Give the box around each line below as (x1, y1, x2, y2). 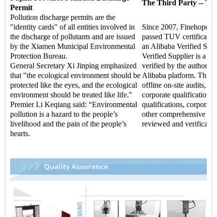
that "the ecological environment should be (10, 71, 140, 80)
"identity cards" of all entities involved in (10, 23, 135, 31)
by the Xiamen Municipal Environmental (10, 42, 135, 51)
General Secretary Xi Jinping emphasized (10, 62, 137, 70)
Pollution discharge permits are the (10, 13, 115, 22)
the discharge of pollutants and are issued (10, 32, 135, 41)
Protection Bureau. (10, 52, 69, 61)
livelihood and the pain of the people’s (10, 120, 126, 128)
